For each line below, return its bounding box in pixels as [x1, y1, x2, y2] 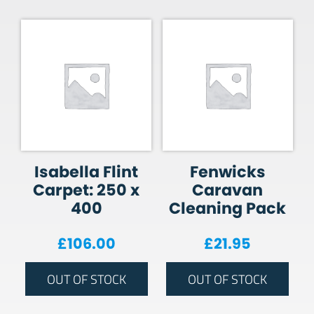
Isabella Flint [34, 161, 139, 184]
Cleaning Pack [169, 197, 287, 220]
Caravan [192, 179, 264, 202]
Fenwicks [189, 161, 266, 184]
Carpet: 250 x [33, 179, 140, 202]
